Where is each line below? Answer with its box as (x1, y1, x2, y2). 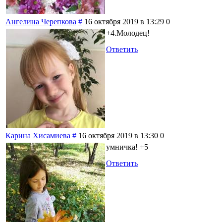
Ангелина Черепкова (5, 17, 76, 26)
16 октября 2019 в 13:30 (78, 131, 158, 140)
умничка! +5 (106, 142, 148, 151)
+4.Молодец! (106, 28, 150, 37)
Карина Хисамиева (5, 131, 70, 140)
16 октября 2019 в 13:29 (84, 17, 164, 26)
